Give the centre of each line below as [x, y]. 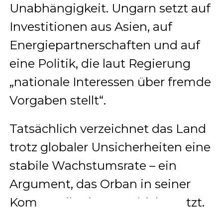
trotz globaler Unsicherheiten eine [110, 147]
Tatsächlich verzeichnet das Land [108, 129]
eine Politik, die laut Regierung [100, 64]
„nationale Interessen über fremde [110, 82]
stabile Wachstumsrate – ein [93, 166]
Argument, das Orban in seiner [100, 184]
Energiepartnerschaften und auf [105, 45]
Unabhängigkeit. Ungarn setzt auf [110, 8]
